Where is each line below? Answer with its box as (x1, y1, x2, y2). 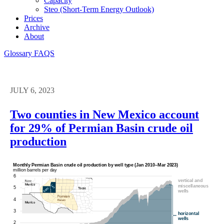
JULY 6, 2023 (10, 85, 54, 94)
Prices (24, 13, 43, 22)
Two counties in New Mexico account (10, 107, 199, 121)
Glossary (4, 48, 34, 57)
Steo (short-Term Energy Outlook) (44, 4, 154, 13)
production (10, 134, 66, 148)
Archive (24, 22, 49, 31)
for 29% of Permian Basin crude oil (10, 121, 193, 134)
